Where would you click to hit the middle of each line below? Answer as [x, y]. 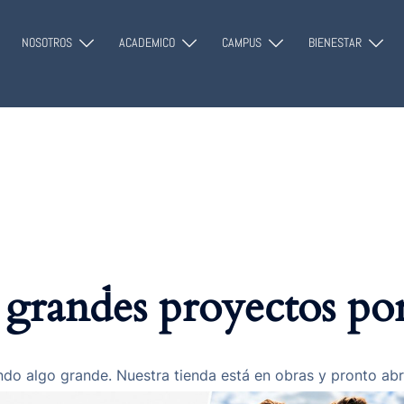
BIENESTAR [335, 43]
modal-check [246, 11]
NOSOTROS [47, 43]
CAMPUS [242, 43]
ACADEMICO [147, 43]
